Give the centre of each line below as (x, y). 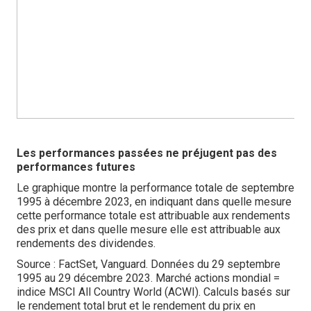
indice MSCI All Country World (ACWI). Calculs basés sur (153, 292)
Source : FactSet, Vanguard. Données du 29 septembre (149, 264)
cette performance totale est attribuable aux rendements (153, 216)
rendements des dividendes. (86, 243)
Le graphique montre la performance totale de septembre (155, 188)
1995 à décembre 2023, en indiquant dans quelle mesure (154, 202)
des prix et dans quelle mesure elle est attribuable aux (149, 229)
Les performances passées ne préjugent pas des (147, 153)
